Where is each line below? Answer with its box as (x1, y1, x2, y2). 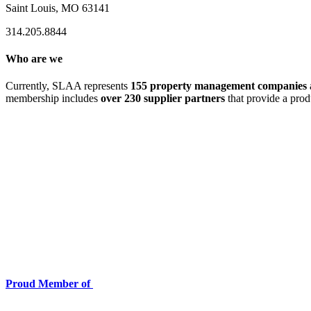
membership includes (6, 92, 101, 105)
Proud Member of (6, 277, 93, 289)
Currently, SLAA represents (6, 80, 131, 92)
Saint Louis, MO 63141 (6, 1, 110, 14)
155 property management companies (131, 80, 307, 92)
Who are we (6, 52, 62, 65)
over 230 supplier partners (101, 92, 225, 105)
